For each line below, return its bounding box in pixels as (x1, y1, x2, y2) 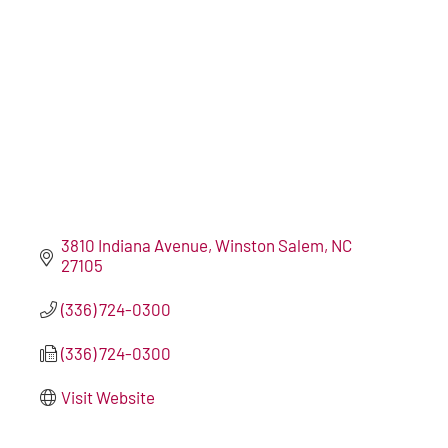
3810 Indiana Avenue (61, 235, 209, 255)
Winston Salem (215, 235, 325, 255)
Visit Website (61, 387, 156, 407)
